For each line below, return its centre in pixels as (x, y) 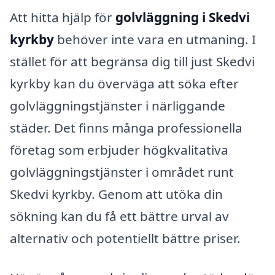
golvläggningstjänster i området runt (122, 172)
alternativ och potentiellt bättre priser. (125, 238)
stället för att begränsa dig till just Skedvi (132, 62)
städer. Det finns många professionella (126, 128)
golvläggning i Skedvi (183, 17)
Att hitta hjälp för (63, 17)
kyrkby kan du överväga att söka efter (124, 84)
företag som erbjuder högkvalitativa (119, 150)
